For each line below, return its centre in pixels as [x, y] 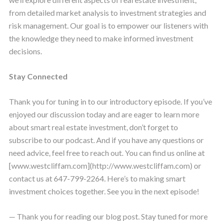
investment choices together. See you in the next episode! [104, 191]
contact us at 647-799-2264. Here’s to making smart [97, 179]
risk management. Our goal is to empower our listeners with [108, 26]
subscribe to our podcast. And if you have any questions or [106, 140]
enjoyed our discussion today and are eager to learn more [104, 114]
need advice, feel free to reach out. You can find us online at [107, 153]
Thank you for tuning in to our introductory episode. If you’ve [110, 102]
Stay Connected [38, 76]
